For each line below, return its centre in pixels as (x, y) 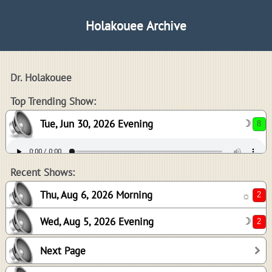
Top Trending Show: (53, 101)
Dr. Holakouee (41, 78)
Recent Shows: (42, 172)
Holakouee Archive (136, 25)
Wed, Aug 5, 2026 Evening (97, 222)
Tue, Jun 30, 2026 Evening (97, 124)
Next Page (63, 251)
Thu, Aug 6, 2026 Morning (96, 195)
